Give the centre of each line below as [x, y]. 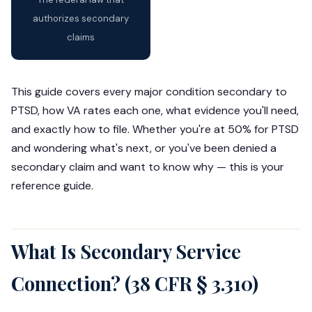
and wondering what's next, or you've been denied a [144, 148]
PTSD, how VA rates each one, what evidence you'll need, [155, 111]
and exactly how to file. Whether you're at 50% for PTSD [155, 130]
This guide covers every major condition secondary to [149, 92]
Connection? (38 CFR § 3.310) [135, 284]
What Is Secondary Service [126, 252]
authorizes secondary [81, 19]
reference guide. [52, 186]
